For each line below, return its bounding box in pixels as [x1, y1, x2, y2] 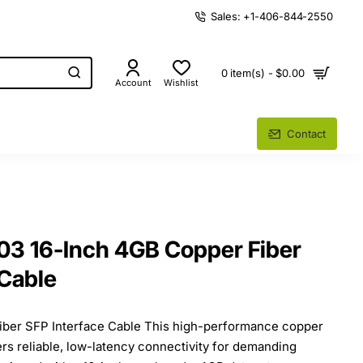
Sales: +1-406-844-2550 [211, 9, 333, 23]
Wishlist [164, 77, 199, 88]
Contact [287, 126, 326, 140]
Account [115, 77, 152, 88]
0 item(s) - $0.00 [220, 66, 305, 79]
